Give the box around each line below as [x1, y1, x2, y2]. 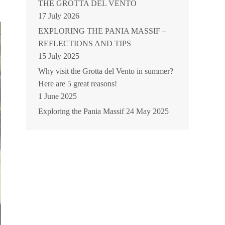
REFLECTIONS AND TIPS [38, 39, 131, 48]
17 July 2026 [38, 12, 79, 20]
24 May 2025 [126, 107, 169, 116]
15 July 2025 [38, 52, 79, 60]
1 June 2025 [38, 92, 77, 100]
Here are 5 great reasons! [38, 79, 117, 88]
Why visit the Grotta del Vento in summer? [38, 67, 173, 75]
